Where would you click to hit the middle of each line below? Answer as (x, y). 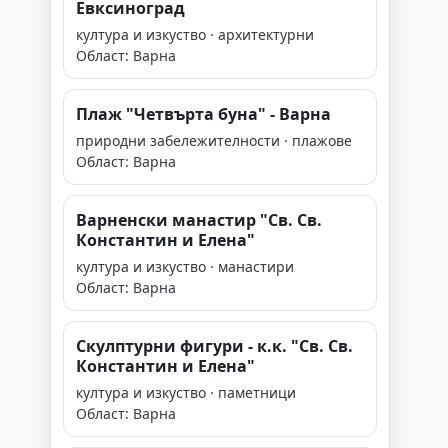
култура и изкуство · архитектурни (195, 34)
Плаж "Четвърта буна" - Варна (203, 114)
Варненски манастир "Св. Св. (199, 220)
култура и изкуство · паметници (186, 392)
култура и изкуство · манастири (185, 266)
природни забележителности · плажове (214, 140)
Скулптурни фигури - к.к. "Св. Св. (214, 346)
